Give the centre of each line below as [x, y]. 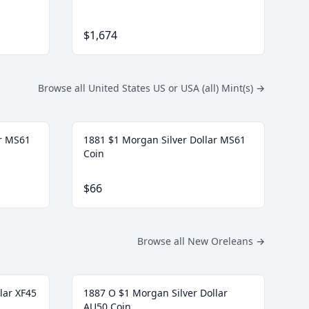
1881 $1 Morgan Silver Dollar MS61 [165, 140]
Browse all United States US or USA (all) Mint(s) [147, 88]
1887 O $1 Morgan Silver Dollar [156, 293]
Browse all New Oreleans [197, 241]
